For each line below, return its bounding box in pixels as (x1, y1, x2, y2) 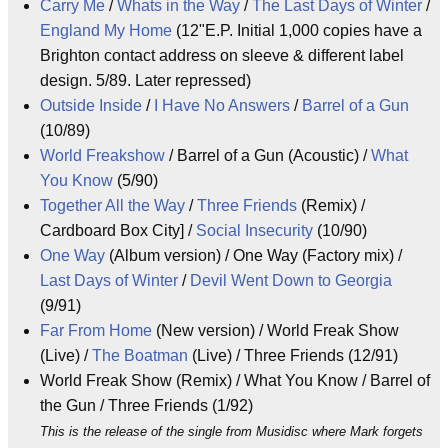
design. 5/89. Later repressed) (40, 72, 251, 89)
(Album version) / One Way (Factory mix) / (105, 247, 402, 264)
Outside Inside (40, 97, 142, 114)
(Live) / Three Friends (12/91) (188, 347, 398, 364)
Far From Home (40, 322, 152, 339)
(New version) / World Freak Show (152, 322, 399, 339)
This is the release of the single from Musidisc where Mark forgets (40, 424, 423, 439)
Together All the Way (40, 197, 185, 214)
